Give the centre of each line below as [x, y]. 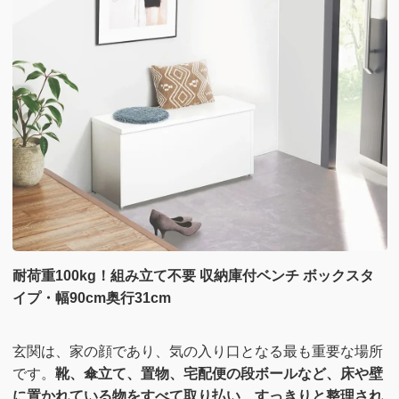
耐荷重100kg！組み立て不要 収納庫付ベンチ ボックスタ [193, 276]
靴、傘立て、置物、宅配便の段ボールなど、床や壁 [219, 374]
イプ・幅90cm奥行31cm [91, 298]
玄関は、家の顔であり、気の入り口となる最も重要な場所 [197, 351]
